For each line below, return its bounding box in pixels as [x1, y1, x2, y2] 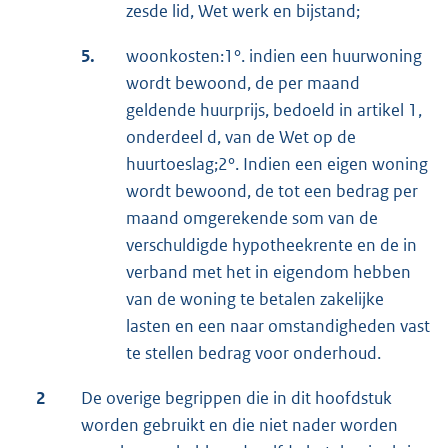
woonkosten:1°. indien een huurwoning [126, 45, 422, 68]
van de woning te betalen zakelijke [126, 288, 384, 311]
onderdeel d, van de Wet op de [126, 126, 356, 149]
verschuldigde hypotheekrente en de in [126, 234, 417, 257]
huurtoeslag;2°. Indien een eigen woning [126, 153, 428, 176]
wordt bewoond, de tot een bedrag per [126, 180, 418, 203]
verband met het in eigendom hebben [126, 261, 411, 284]
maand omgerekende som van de [126, 207, 378, 230]
